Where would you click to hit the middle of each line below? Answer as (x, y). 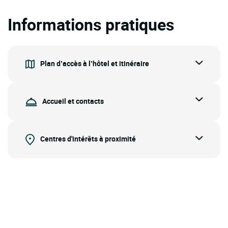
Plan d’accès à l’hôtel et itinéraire (95, 63)
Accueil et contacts (73, 101)
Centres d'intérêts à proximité (88, 139)
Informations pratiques (91, 24)
